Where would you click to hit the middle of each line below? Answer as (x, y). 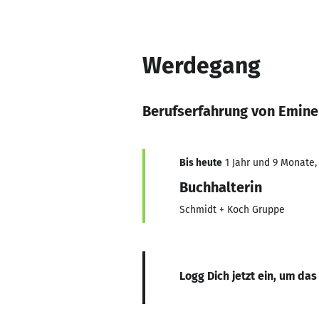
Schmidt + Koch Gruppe (232, 210)
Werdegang (202, 66)
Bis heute (201, 163)
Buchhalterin (221, 187)
